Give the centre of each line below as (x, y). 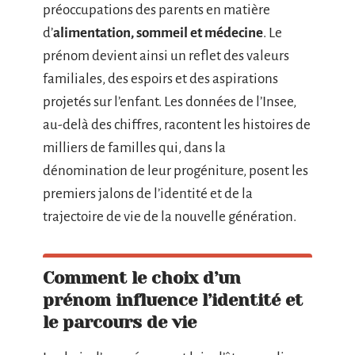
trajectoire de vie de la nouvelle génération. (170, 217)
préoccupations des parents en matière (157, 10)
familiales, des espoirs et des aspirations (160, 79)
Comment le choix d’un (142, 278)
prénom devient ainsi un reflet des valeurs (166, 56)
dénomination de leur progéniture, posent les (176, 171)
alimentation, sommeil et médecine (158, 33)
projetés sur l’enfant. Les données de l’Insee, (170, 102)
